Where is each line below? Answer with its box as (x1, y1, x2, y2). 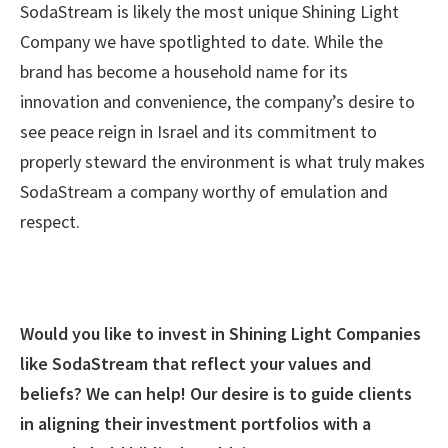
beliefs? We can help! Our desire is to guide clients (20, 381, 412, 405)
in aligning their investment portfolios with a (20, 411, 371, 435)
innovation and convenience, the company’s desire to (20, 89, 415, 113)
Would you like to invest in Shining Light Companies (20, 321, 421, 345)
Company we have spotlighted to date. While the (20, 29, 383, 53)
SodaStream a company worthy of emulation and (20, 179, 388, 203)
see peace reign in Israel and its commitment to (20, 119, 377, 143)
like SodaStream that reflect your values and (20, 351, 371, 375)
